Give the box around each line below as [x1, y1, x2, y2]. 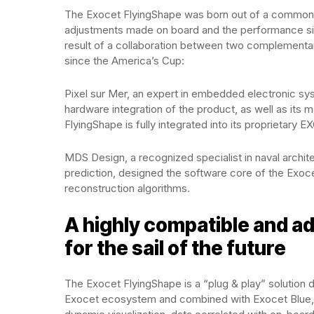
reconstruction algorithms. [64, 182, 190, 195]
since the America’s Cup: [64, 54, 184, 67]
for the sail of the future [64, 236, 286, 260]
